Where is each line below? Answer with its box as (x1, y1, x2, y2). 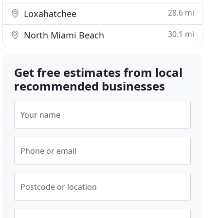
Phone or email (20, 145, 77, 156)
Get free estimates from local (14, 64, 183, 80)
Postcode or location (20, 182, 97, 192)
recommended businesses (14, 78, 165, 94)
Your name (20, 109, 61, 120)
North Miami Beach (21, 29, 105, 41)
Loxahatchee (21, 8, 77, 19)
